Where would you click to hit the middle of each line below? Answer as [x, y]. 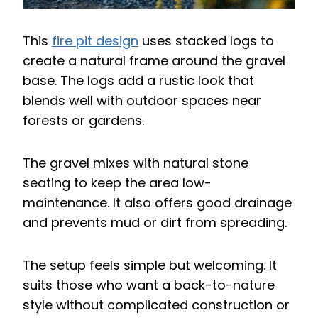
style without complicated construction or [156, 305]
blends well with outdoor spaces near [142, 101]
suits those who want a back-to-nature [149, 285]
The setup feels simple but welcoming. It [150, 265]
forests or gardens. [83, 121]
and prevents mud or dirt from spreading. [155, 223]
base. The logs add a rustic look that [138, 81]
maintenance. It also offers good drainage [157, 203]
